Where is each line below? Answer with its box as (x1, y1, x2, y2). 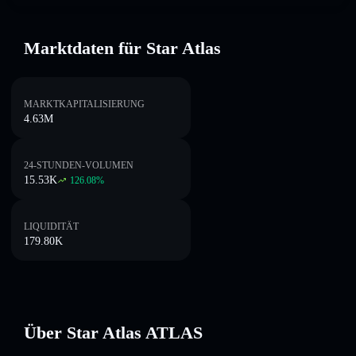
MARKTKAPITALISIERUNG (24, 99, 145, 110)
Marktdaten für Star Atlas (24, 38, 221, 58)
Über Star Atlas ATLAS (24, 323, 203, 342)
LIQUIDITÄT (24, 221, 79, 232)
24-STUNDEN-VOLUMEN (24, 160, 133, 171)
